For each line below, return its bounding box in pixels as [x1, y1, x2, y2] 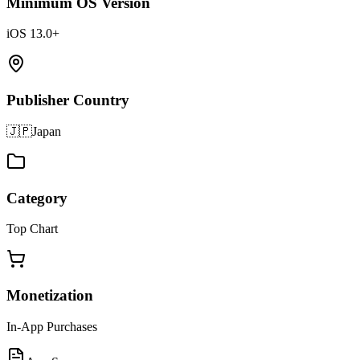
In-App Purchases [6, 319, 97, 333]
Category [6, 189, 67, 207]
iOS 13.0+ [6, 27, 59, 41]
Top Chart [6, 222, 58, 236]
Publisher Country [6, 92, 129, 109]
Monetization [6, 287, 93, 304]
